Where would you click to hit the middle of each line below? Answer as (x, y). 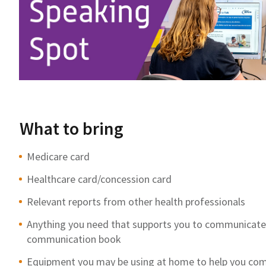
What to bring (72, 128)
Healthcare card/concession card (99, 179)
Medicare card (58, 156)
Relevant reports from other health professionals (136, 201)
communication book (74, 239)
